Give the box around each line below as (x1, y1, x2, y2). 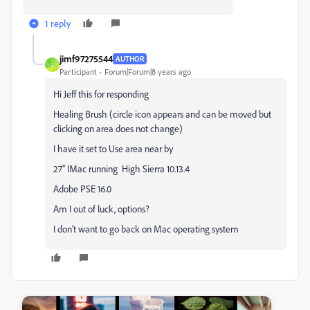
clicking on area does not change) (53, 122, 183, 134)
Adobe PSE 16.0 (53, 183, 111, 194)
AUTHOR (116, 53, 144, 64)
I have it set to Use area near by (53, 143, 173, 154)
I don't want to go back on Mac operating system (53, 223, 239, 235)
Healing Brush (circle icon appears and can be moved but (53, 108, 271, 120)
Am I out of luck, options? (53, 203, 149, 215)
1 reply (45, 17, 71, 29)
